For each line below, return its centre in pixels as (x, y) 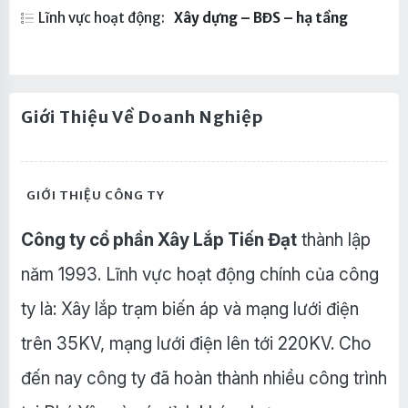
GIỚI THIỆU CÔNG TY (96, 195)
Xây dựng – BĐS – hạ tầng (260, 18)
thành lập (333, 240)
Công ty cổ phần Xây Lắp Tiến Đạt (158, 240)
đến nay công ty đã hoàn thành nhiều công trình (204, 379)
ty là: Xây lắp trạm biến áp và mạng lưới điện (189, 310)
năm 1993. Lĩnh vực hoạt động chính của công (199, 275)
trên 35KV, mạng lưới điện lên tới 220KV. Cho (196, 344)
